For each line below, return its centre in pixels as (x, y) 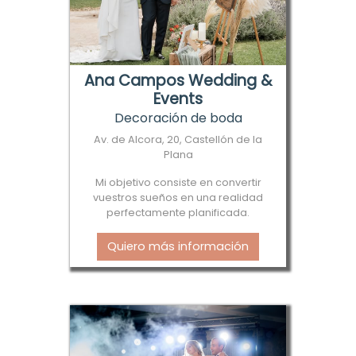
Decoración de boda (178, 118)
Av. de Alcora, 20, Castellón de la (178, 139)
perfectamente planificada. (178, 212)
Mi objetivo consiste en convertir (178, 182)
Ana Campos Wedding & (178, 80)
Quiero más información (178, 246)
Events (178, 99)
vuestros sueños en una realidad (178, 197)
